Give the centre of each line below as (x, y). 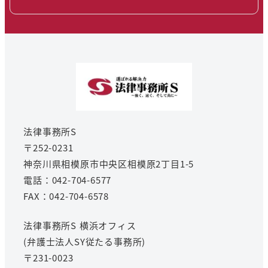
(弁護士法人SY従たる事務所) (85, 241)
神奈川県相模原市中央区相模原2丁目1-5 (109, 164)
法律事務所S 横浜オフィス (80, 225)
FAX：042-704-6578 (66, 196)
